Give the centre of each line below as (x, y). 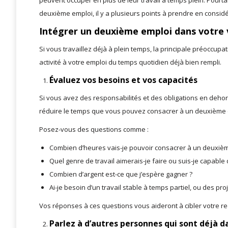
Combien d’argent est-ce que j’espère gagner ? (121, 174)
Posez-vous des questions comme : (94, 130)
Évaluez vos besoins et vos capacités (123, 80)
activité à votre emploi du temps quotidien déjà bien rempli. (130, 62)
